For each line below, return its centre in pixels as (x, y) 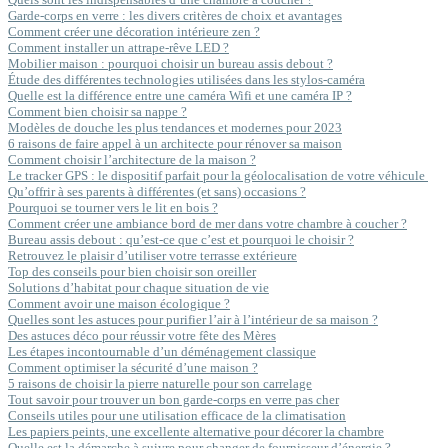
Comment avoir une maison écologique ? (119, 303)
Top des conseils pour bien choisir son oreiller (132, 271)
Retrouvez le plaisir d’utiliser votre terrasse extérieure (152, 255)
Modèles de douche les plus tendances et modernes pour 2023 (175, 127)
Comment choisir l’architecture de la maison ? (132, 159)
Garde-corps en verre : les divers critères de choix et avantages (175, 15)
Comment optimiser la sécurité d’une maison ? (133, 367)
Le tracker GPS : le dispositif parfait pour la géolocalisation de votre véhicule (218, 175)
